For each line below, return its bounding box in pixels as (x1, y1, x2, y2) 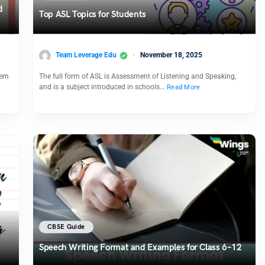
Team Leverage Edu (56, 51, 117, 59)
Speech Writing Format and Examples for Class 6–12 (39, 241, 242, 253)
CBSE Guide (47, 222, 85, 231)
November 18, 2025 (140, 51, 202, 59)
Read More (167, 83, 201, 91)
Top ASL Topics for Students (39, 9, 146, 20)
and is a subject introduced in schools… (39, 82, 166, 91)
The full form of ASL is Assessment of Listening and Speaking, (39, 72, 236, 80)
